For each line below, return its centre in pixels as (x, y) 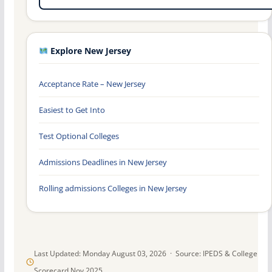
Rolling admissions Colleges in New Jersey (113, 188)
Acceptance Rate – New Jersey (92, 83)
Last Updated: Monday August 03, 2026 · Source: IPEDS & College (145, 253)
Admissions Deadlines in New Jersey (103, 162)
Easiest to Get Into (72, 110)
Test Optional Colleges (79, 136)
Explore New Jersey (90, 51)
